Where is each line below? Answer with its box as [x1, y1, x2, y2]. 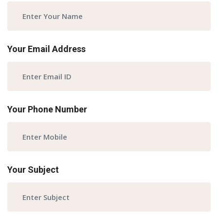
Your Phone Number [7, 104, 87, 114]
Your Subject [7, 164, 59, 175]
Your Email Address [7, 44, 86, 54]
